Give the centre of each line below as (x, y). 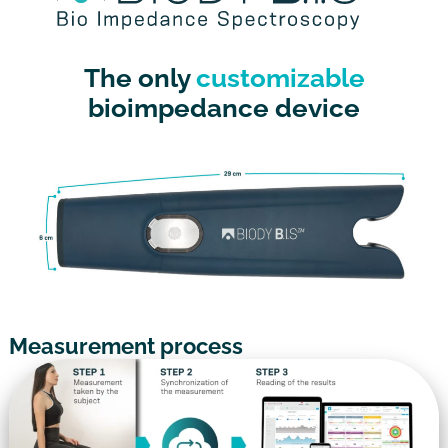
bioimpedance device (224, 107)
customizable (280, 77)
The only (139, 77)
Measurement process (125, 345)
